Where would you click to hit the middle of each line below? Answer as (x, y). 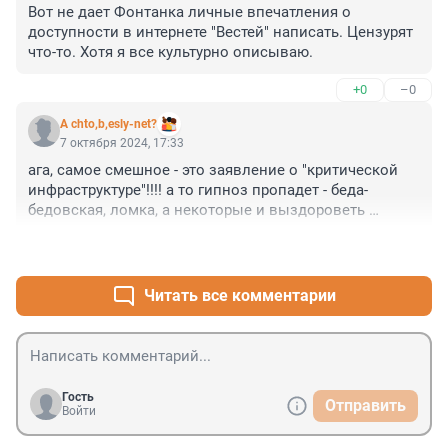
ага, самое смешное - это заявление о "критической (213, 170)
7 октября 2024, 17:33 (122, 143)
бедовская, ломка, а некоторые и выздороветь (196, 210)
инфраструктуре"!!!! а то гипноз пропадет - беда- (198, 190)
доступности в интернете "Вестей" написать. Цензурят (220, 32)
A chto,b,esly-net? (108, 124)
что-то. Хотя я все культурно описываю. (170, 52)
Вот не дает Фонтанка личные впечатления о (189, 12)
